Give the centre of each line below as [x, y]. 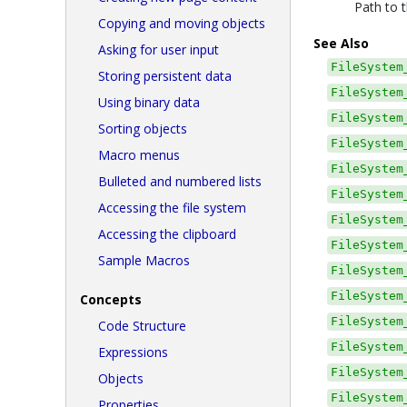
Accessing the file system [172, 208]
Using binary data [149, 102]
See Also [341, 43]
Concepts [111, 299]
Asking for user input [159, 50]
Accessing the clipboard [167, 234]
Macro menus [139, 155]
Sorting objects [143, 129]
